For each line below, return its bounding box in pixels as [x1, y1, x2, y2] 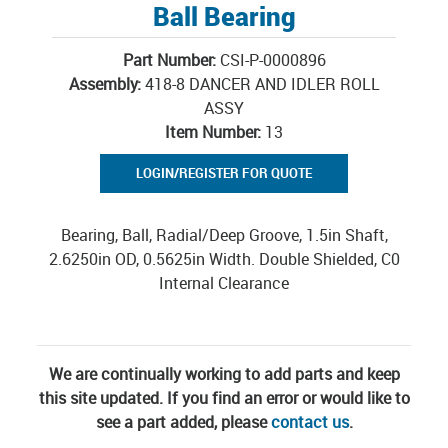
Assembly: [68, 73, 141, 95]
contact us [270, 411, 349, 433]
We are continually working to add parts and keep [48, 363, 400, 385]
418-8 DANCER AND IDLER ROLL [140, 73, 380, 95]
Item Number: [165, 121, 261, 143]
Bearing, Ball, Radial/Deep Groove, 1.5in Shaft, [60, 224, 388, 246]
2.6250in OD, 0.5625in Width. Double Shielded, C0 [48, 248, 400, 270]
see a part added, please [95, 411, 271, 433]
